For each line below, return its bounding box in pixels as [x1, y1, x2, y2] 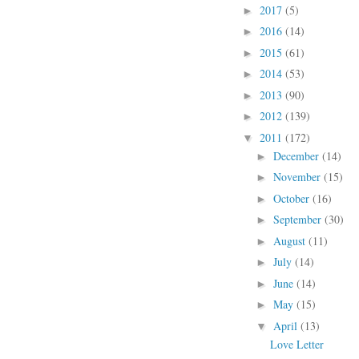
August [272, 232, 309, 248]
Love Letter [269, 336, 324, 352]
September [272, 212, 325, 227]
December [272, 147, 322, 163]
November [272, 169, 324, 184]
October [272, 190, 313, 206]
